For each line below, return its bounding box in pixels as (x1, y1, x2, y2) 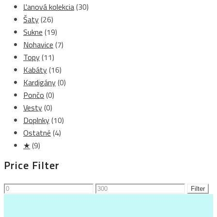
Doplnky (23, 114, 49, 126)
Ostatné (23, 126, 51, 139)
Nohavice (23, 38, 53, 50)
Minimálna (3, 181, 36, 193)
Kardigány (23, 76, 56, 88)
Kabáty (23, 63, 47, 76)
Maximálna (95, 181, 129, 193)
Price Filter (4, 156, 60, 173)
